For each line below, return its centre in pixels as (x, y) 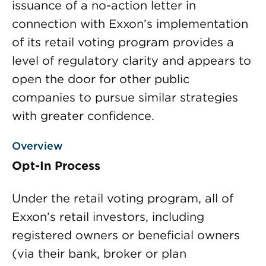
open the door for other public (101, 79)
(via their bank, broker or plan (99, 254)
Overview (37, 146)
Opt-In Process (56, 166)
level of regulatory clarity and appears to (132, 61)
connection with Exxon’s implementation (130, 24)
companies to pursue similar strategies (125, 97)
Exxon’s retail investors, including (108, 217)
